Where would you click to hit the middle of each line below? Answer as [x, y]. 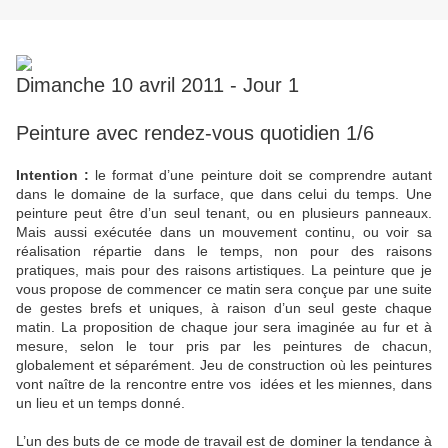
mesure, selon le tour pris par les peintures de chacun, [224, 346]
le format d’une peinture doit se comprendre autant [264, 175]
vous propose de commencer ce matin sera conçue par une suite [224, 289]
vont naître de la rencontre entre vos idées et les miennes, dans [224, 384]
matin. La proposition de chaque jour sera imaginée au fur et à [224, 327]
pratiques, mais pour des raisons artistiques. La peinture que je [224, 270]
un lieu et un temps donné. [100, 403]
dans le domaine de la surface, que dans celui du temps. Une [224, 194]
